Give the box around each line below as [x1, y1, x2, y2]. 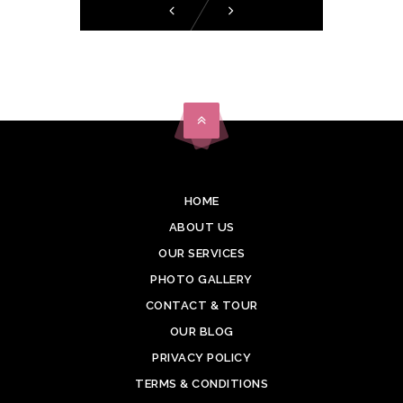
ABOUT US [168, 220, 235, 235]
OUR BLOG [169, 325, 234, 339]
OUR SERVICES [158, 246, 245, 261]
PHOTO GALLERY [150, 273, 253, 287]
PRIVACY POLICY [152, 351, 251, 365]
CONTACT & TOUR [145, 299, 258, 313]
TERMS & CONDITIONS [135, 377, 268, 391]
